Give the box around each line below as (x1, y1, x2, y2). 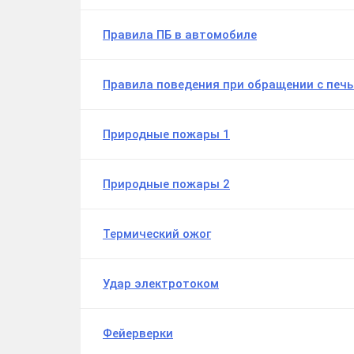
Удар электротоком (103, 277, 219, 292)
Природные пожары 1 (103, 127, 230, 142)
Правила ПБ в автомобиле (103, 28, 257, 43)
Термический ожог (103, 227, 211, 242)
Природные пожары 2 (103, 177, 230, 192)
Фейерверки (103, 326, 173, 341)
